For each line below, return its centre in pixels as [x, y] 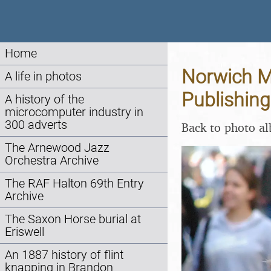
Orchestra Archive [52, 161]
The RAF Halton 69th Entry [74, 184]
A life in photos [43, 77]
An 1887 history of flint [64, 255]
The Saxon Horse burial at [73, 219]
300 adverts [36, 125]
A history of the [44, 100]
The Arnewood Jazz [57, 148]
